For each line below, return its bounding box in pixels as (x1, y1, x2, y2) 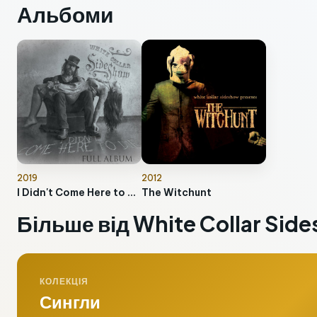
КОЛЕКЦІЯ (40, 276, 89, 287)
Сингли (40, 291, 100, 312)
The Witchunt (142, 186, 212, 199)
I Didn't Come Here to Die (127, 186, 136, 199)
